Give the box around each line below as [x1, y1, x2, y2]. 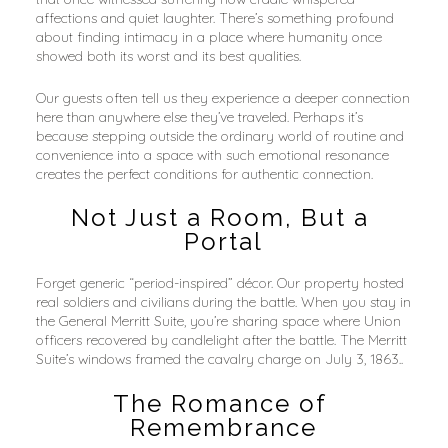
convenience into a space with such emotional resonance [35, 145, 389, 164]
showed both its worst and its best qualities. [35, 46, 301, 65]
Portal [184, 227, 264, 257]
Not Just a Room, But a [70, 203, 369, 233]
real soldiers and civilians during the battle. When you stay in [35, 292, 411, 311]
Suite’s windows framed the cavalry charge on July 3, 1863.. [35, 349, 403, 368]
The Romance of [112, 388, 327, 418]
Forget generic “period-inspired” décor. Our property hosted [35, 273, 404, 292]
